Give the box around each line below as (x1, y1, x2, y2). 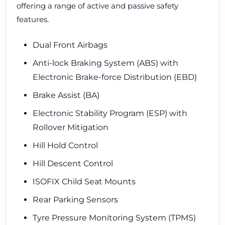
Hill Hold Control (33, 141, 98, 151)
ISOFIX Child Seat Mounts (33, 177, 136, 187)
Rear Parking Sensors (33, 195, 118, 205)
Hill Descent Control (33, 159, 113, 169)
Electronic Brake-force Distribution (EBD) (33, 72, 197, 82)
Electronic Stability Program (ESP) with (33, 108, 187, 119)
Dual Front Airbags (33, 40, 107, 50)
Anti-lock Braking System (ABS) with (33, 58, 178, 68)
